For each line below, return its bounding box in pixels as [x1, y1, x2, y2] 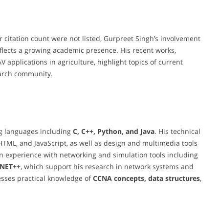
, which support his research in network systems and [21, 161, 194, 171]
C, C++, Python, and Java [73, 126, 154, 136]
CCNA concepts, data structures [93, 173, 200, 183]
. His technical [154, 126, 200, 136]
